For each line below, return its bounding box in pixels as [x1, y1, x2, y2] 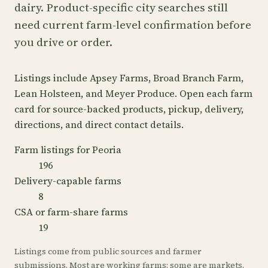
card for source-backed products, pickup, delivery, [14, 102, 243, 115]
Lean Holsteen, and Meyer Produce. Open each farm [14, 87, 252, 100]
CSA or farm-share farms [14, 205, 128, 218]
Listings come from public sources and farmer [14, 245, 202, 257]
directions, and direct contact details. [14, 118, 184, 131]
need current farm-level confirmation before [14, 17, 251, 32]
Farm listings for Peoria [14, 143, 121, 156]
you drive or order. [14, 34, 112, 50]
